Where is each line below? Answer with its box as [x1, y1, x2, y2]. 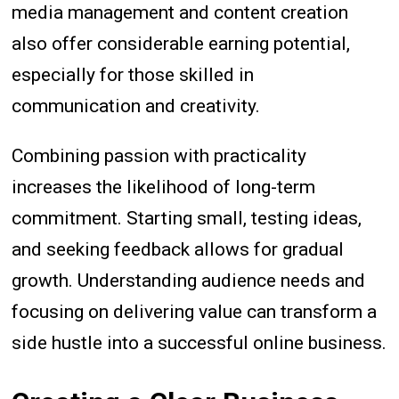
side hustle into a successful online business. [12, 332, 387, 354]
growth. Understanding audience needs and [12, 270, 366, 292]
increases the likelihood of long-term [12, 176, 316, 199]
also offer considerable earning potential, [12, 33, 351, 55]
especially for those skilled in [12, 64, 255, 86]
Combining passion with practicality [12, 145, 307, 167]
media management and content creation [12, 2, 349, 24]
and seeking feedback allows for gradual [12, 239, 345, 261]
